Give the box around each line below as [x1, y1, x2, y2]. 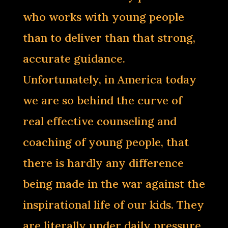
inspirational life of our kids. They [22, 197, 204, 212]
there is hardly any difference [22, 156, 184, 170]
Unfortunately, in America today [22, 72, 196, 87]
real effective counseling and [22, 114, 177, 128]
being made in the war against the [22, 177, 205, 191]
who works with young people [22, 10, 184, 24]
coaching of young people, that [22, 135, 189, 149]
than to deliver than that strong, [22, 31, 195, 45]
